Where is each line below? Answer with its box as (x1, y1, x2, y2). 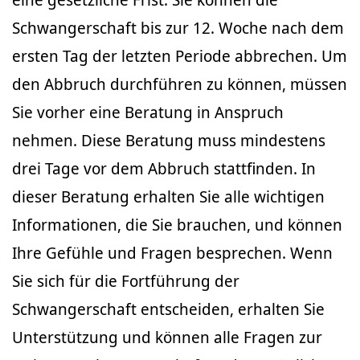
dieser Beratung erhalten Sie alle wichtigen (12, 185, 325, 207)
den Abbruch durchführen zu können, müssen (12, 72, 347, 95)
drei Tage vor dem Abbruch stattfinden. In (12, 157, 316, 179)
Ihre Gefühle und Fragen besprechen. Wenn (12, 241, 333, 264)
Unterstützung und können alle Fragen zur (12, 325, 322, 348)
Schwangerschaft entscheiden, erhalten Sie (12, 297, 325, 320)
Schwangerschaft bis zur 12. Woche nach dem (12, 16, 344, 39)
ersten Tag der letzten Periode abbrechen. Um (12, 44, 347, 67)
